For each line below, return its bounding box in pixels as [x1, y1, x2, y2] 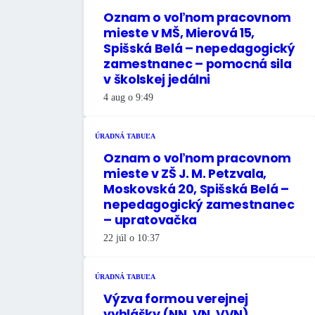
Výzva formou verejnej [103, 290, 249, 307]
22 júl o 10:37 [103, 232, 160, 243]
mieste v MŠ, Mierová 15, [103, 24, 255, 41]
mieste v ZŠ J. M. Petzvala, [103, 165, 266, 182]
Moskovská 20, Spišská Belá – [103, 180, 289, 198]
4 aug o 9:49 [103, 91, 154, 103]
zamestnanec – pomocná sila [103, 55, 292, 72]
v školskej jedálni [103, 70, 211, 88]
